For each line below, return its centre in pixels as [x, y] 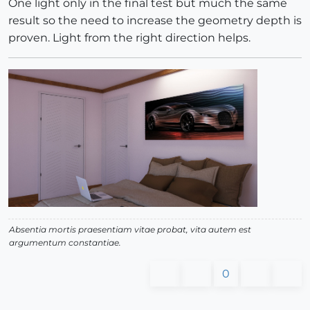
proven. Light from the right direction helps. [129, 37]
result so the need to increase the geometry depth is [155, 20]
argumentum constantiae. [65, 243]
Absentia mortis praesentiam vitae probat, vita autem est [130, 230]
